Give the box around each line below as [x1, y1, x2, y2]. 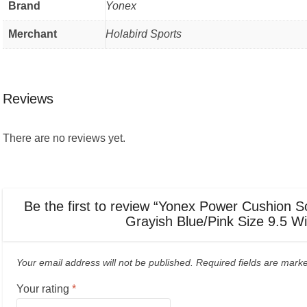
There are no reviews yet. [3, 132, 125, 144]
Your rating [16, 282, 72, 295]
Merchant [8, 28, 57, 40]
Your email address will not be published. [16, 256, 193, 268]
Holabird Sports [106, 28, 182, 40]
